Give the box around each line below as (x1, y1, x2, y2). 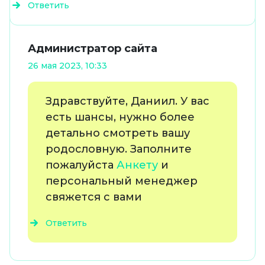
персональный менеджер (46, 174, 198, 188)
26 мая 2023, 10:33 (28, 60, 107, 72)
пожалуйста (46, 159, 117, 172)
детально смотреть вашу (46, 127, 190, 140)
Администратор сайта (28, 42, 157, 56)
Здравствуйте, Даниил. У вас (46, 95, 209, 108)
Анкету (117, 159, 158, 172)
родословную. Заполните (46, 143, 192, 156)
